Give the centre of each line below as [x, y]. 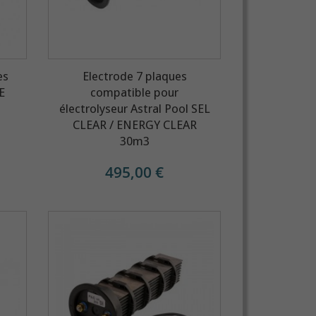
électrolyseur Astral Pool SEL [134, 108]
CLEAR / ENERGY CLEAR [134, 124]
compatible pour [135, 92]
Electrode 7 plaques [134, 76]
